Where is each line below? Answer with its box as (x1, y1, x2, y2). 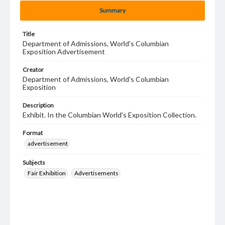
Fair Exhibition (28, 169, 66, 177)
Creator (23, 66, 44, 73)
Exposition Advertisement (23, 47, 105, 56)
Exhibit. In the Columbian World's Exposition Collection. (23, 110, 196, 119)
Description (23, 101, 54, 109)
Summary (99, 7, 126, 14)
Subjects (23, 159, 45, 166)
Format (23, 129, 43, 137)
